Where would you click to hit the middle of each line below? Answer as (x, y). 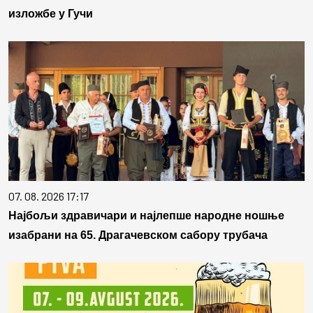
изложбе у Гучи (51, 14)
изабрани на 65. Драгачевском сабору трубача (138, 235)
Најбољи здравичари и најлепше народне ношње (146, 216)
